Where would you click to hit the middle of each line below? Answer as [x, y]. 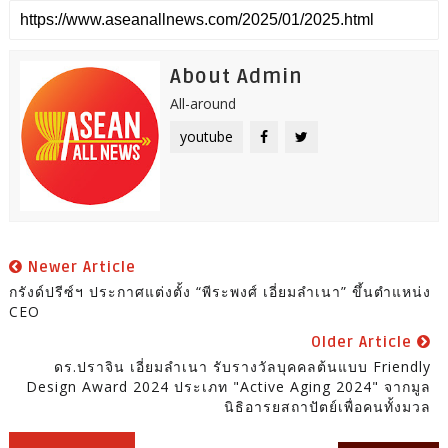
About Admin [236, 76]
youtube [206, 136]
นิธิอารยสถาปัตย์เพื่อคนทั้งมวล [328, 406]
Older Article [364, 341]
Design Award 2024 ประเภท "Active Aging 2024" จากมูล [229, 386]
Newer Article [79, 266]
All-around [202, 103]
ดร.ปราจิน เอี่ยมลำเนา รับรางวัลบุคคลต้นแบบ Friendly [243, 366]
